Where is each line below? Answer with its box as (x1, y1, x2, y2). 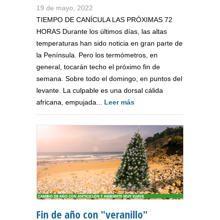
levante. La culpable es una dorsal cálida (36, 86, 163, 94)
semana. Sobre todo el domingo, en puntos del (36, 74, 182, 82)
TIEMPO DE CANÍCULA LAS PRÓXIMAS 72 (36, 15, 172, 24)
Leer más (104, 98, 135, 106)
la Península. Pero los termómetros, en (36, 51, 158, 59)
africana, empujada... (36, 98, 104, 106)
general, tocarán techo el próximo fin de (36, 62, 160, 71)
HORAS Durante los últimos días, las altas (36, 27, 167, 35)
